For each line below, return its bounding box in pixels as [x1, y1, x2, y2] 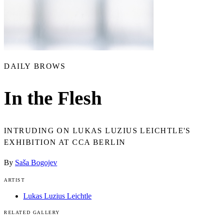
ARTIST [4, 177, 25, 183]
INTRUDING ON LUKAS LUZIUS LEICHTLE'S [4, 126, 191, 135]
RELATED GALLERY [4, 209, 60, 215]
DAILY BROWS [4, 62, 66, 71]
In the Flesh [4, 87, 102, 109]
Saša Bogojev [15, 158, 57, 167]
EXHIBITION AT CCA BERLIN [4, 138, 126, 146]
